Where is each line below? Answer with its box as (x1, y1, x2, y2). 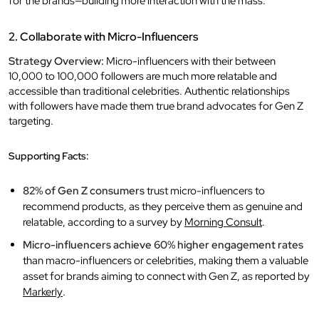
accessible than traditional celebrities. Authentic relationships (9, 83, 290, 98)
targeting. (9, 113, 53, 128)
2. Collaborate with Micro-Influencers (9, 28, 198, 44)
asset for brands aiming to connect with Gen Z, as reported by (23, 268, 310, 283)
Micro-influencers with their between (104, 53, 276, 68)
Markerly (23, 284, 63, 299)
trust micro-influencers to (145, 183, 265, 198)
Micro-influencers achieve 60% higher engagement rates (23, 237, 303, 252)
